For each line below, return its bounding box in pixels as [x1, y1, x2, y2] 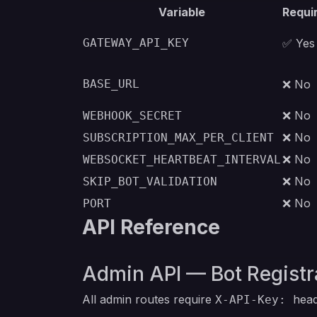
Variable [158, 5, 205, 19]
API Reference [82, 215, 220, 239]
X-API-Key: [215, 293, 293, 306]
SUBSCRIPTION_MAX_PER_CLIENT [83, 131, 274, 144]
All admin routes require [82, 292, 215, 306]
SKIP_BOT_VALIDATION [83, 175, 217, 188]
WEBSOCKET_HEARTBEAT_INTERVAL [83, 153, 281, 166]
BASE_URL [83, 77, 139, 91]
